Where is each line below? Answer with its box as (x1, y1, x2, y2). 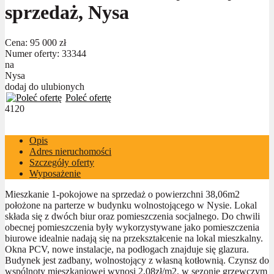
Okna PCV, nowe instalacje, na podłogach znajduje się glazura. (5, 243, 249, 254)
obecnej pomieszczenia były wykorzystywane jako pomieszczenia (5, 221, 259, 232)
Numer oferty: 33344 (5, 48, 86, 59)
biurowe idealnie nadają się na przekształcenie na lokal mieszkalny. (5, 232, 263, 243)
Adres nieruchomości (29, 146, 111, 157)
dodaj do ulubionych (5, 81, 84, 92)
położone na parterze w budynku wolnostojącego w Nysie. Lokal (5, 199, 257, 210)
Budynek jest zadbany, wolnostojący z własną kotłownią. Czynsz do (5, 254, 269, 265)
